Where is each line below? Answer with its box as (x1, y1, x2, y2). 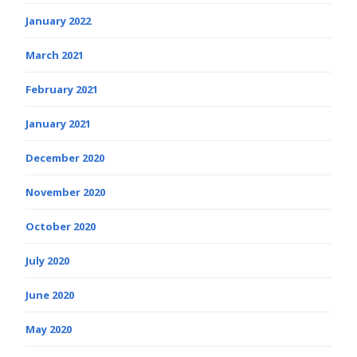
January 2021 (25, 116, 91, 131)
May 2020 (25, 322, 72, 337)
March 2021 (25, 48, 84, 63)
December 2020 (25, 151, 104, 166)
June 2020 (25, 288, 74, 303)
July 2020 (25, 253, 69, 269)
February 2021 (25, 82, 98, 97)
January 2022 (25, 14, 91, 29)
